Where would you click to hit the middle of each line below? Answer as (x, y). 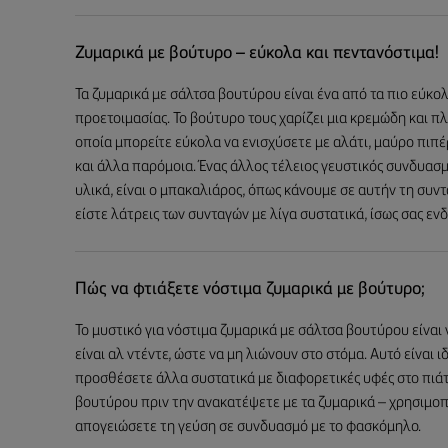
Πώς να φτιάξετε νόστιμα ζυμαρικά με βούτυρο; (250, 289)
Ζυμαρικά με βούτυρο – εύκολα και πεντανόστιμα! (257, 53)
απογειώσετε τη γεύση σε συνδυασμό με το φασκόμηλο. (248, 427)
